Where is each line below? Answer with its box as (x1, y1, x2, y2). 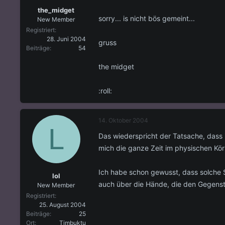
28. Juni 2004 (47, 35, 86, 43)
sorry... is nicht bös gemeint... (98, 14, 195, 23)
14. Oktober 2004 (98, 116, 148, 124)
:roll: (98, 86, 112, 95)
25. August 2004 (39, 201, 86, 209)
